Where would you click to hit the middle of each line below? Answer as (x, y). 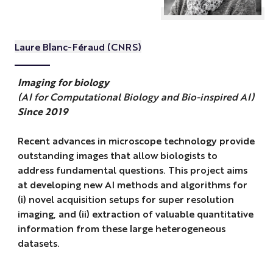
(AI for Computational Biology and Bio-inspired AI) (136, 97)
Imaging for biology (63, 82)
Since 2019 (42, 112)
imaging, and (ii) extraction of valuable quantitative (135, 214)
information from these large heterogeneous (121, 229)
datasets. (40, 243)
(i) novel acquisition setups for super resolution (126, 199)
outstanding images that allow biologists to (117, 155)
